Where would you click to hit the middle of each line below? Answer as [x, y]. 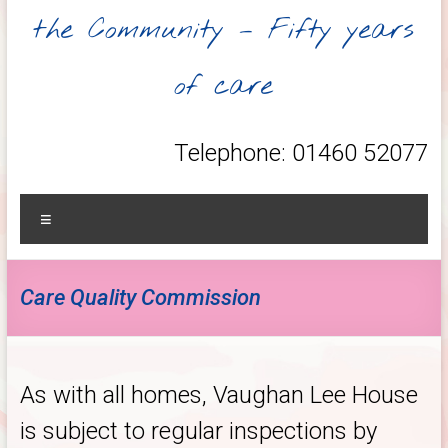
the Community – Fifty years [224, 30]
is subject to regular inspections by [198, 431]
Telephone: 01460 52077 [301, 153]
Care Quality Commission [140, 297]
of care [224, 86]
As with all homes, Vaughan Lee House [218, 395]
